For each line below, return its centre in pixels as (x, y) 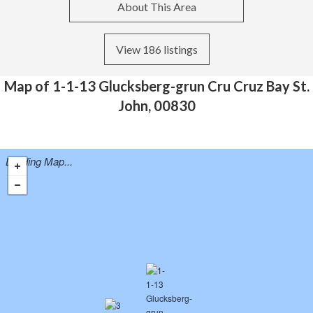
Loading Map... (39, 161)
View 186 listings (156, 49)
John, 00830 (156, 106)
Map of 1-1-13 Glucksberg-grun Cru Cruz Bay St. (156, 86)
